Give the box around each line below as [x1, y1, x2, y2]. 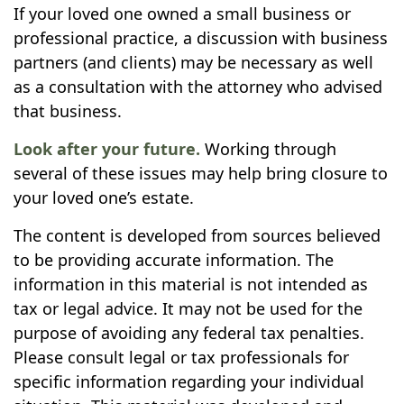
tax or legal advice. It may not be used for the [14, 298, 363, 319]
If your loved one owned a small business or [14, 3, 351, 24]
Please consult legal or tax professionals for [14, 346, 349, 368]
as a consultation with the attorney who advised [14, 76, 382, 97]
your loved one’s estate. [14, 187, 194, 208]
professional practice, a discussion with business [14, 27, 388, 49]
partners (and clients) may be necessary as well [14, 51, 373, 73]
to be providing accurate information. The [14, 249, 334, 271]
